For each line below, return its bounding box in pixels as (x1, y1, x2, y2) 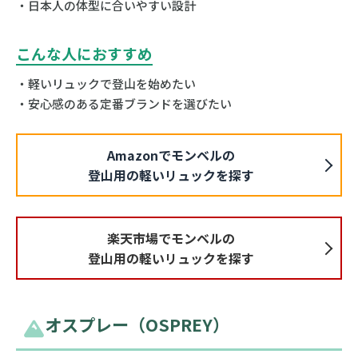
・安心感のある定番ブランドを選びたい (15, 95, 232, 113)
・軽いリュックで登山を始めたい (15, 75, 196, 93)
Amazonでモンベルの (107, 145, 236, 165)
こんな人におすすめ (15, 42, 153, 65)
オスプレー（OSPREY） (44, 312, 229, 337)
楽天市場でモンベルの (107, 228, 236, 248)
